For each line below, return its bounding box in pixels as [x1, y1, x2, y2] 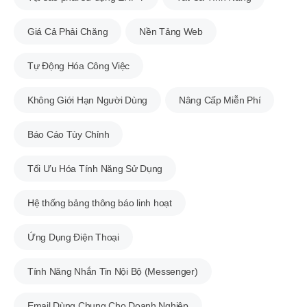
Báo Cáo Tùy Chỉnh [27, 128, 110, 140]
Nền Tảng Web [139, 25, 203, 37]
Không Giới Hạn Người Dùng [27, 94, 147, 106]
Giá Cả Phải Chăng [27, 25, 108, 37]
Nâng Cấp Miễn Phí [179, 94, 261, 106]
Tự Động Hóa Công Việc [27, 60, 130, 71]
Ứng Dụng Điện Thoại [27, 231, 119, 243]
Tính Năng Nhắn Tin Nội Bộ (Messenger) [27, 265, 198, 277]
